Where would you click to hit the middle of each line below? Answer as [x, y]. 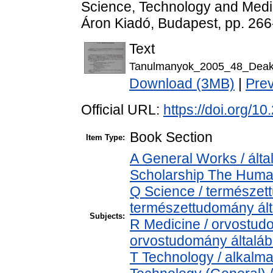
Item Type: [105, 138]
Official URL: [122, 110]
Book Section [171, 137]
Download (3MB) [182, 84]
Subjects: [107, 216]
